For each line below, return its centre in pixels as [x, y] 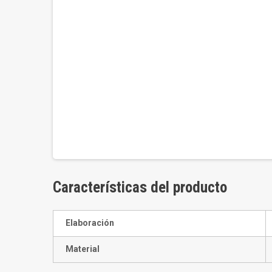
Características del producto [140, 187]
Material [83, 249]
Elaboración [90, 223]
